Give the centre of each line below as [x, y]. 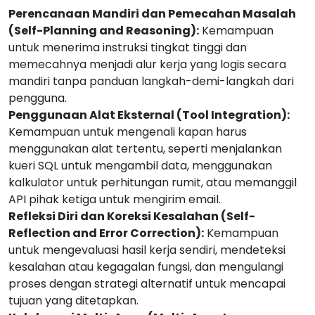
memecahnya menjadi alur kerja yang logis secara [147, 64]
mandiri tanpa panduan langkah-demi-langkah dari [151, 81]
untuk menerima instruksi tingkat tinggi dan [128, 47]
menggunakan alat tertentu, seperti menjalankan [145, 149]
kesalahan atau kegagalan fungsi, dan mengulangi [146, 267]
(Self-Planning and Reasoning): [104, 31]
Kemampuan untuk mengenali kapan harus [128, 132]
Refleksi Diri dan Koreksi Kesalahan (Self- [132, 216]
